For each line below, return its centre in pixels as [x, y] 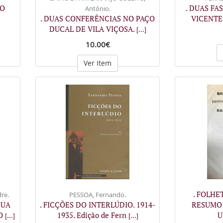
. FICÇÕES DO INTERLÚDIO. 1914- [98, 204]
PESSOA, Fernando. [98, 194]
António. [98, 8]
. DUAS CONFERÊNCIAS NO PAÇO [98, 18]
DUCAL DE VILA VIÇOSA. [93, 29]
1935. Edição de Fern [93, 215]
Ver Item [98, 63]
